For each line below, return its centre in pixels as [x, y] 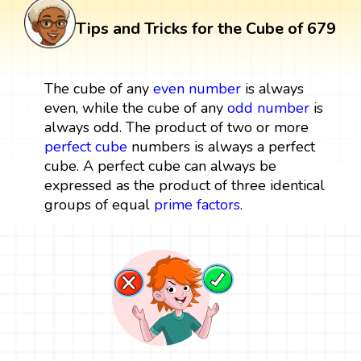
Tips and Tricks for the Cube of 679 [206, 29]
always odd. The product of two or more [176, 128]
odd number [268, 108]
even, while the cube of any [135, 108]
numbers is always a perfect [221, 147]
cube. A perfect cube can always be [160, 166]
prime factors [197, 205]
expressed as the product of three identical [184, 186]
